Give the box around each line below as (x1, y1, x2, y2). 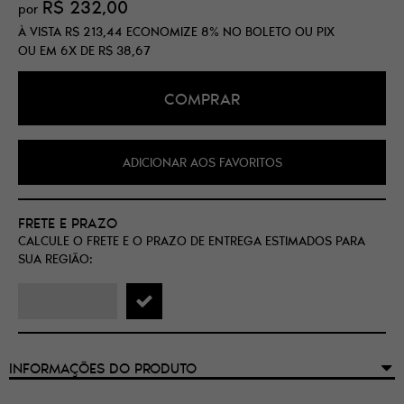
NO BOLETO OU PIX (223, 23, 335, 41)
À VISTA (18, 23, 65, 41)
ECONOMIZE (123, 23, 201, 41)
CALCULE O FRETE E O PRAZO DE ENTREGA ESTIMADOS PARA (18, 232, 365, 251)
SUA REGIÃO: (18, 250, 93, 269)
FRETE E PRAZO (18, 212, 117, 234)
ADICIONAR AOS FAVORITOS (122, 153, 282, 172)
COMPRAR (163, 87, 241, 110)
